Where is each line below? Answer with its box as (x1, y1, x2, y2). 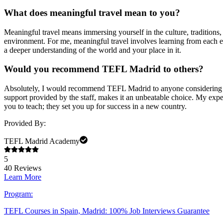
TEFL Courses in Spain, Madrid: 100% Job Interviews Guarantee (4, 206, 210, 215)
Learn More (4, 172, 41, 181)
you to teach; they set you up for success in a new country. (4, 102, 187, 111)
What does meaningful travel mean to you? (4, 7, 180, 18)
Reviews (12, 163, 41, 172)
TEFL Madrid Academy (4, 136, 80, 145)
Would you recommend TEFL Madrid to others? (4, 64, 204, 75)
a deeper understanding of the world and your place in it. (4, 45, 181, 54)
